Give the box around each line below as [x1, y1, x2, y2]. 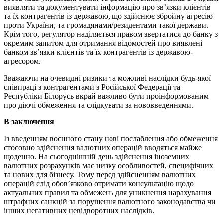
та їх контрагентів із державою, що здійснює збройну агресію [4, 12, 213, 20]
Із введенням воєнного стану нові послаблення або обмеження [4, 134, 218, 143]
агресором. [4, 57, 41, 65]
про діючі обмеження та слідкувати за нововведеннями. [4, 101, 193, 109]
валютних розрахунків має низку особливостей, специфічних [4, 161, 213, 170]
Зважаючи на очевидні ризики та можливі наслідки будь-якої [4, 74, 211, 82]
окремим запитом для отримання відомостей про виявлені [4, 39, 202, 47]
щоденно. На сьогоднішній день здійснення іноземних [4, 152, 189, 161]
